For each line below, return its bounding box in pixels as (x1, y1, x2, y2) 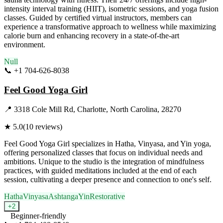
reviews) (33, 122, 62, 131)
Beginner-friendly (10, 211, 66, 220)
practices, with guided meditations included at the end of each (4, 166, 197, 175)
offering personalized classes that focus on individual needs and (4, 148, 203, 157)
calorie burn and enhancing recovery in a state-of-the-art (4, 31, 179, 40)
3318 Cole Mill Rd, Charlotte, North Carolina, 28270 (14, 105, 181, 113)
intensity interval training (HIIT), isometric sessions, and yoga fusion (4, 4, 219, 13)
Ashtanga (48, 192, 78, 201)
